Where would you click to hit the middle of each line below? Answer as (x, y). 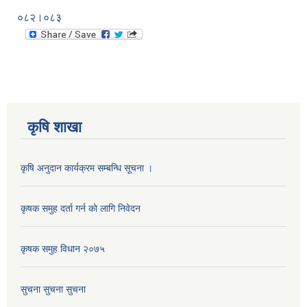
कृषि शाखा (54, 127)
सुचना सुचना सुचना (53, 290)
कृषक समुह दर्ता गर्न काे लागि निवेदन (81, 209)
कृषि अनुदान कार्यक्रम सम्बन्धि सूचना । (87, 168)
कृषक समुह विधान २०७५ (63, 249)
